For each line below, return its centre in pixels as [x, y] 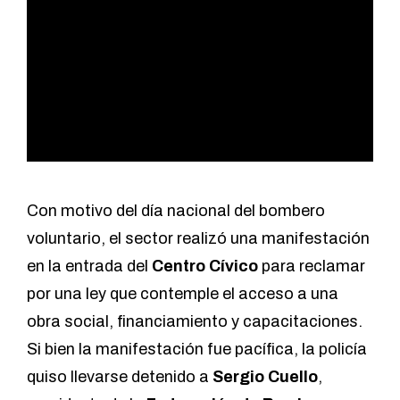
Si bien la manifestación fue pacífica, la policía [197, 350]
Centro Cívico [205, 267]
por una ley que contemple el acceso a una [183, 294]
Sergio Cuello [265, 377]
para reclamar [312, 267]
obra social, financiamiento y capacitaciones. [195, 322]
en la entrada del [89, 267]
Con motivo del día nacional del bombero [176, 211]
